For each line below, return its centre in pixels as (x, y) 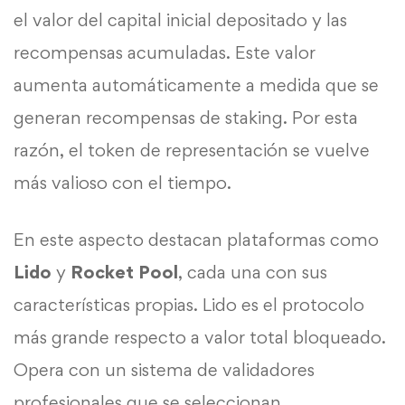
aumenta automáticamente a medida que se (196, 85)
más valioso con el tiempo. (122, 182)
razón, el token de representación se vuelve (192, 150)
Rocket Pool (124, 272)
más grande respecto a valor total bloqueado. (200, 337)
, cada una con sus (253, 272)
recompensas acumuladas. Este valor (165, 52)
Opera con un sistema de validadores (164, 369)
